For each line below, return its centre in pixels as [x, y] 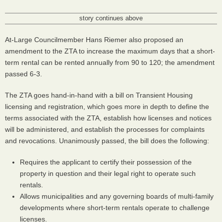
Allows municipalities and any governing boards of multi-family [117, 196]
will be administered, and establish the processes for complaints [105, 129]
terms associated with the [46, 118]
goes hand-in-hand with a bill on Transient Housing [112, 95]
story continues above [111, 18]
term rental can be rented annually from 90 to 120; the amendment [110, 62]
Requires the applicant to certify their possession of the [106, 162]
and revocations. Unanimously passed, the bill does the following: [107, 140]
